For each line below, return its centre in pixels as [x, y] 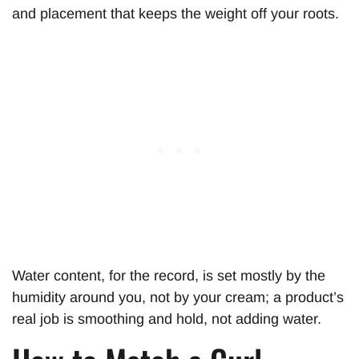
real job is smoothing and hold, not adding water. [167, 319]
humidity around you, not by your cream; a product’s [178, 297]
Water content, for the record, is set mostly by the [169, 275]
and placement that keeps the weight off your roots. [175, 14]
